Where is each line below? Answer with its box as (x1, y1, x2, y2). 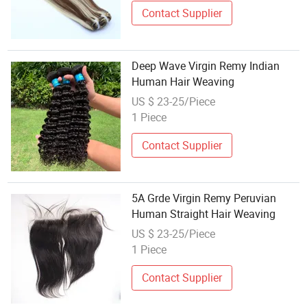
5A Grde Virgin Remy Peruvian (132, 191, 277, 206)
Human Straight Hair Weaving (132, 206, 276, 222)
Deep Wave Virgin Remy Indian (132, 58, 280, 74)
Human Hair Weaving (132, 74, 235, 90)
